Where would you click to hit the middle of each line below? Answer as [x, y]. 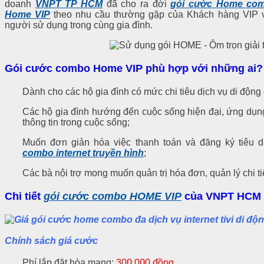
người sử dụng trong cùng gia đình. [79, 25]
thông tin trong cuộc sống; [76, 122]
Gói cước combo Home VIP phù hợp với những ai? [134, 69]
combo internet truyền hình [83, 153]
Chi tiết [24, 196]
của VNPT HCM [221, 196]
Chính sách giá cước [51, 241]
